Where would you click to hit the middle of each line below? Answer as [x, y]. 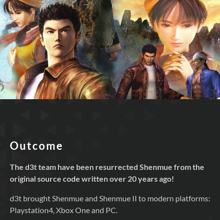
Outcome [37, 146]
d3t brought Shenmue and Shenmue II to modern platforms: [110, 198]
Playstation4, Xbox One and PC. [64, 210]
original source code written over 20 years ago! [92, 179]
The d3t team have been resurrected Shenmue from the [107, 167]
